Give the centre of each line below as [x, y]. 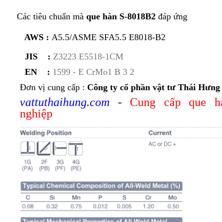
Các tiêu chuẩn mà [48, 17]
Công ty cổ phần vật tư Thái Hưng [154, 87]
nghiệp [36, 114]
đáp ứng [173, 17]
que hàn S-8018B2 [120, 17]
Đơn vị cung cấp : [54, 87]
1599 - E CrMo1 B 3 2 [93, 72]
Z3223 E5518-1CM [88, 57]
